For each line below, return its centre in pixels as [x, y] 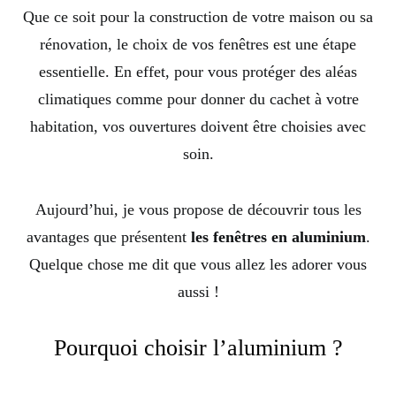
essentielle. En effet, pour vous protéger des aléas [198, 72]
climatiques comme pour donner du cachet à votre [198, 99]
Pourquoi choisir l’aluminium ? [198, 348]
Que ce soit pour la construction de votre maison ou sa [198, 17]
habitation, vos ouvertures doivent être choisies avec [198, 127]
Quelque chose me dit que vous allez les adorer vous [198, 265]
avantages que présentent [108, 237]
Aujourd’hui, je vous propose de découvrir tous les [198, 210]
